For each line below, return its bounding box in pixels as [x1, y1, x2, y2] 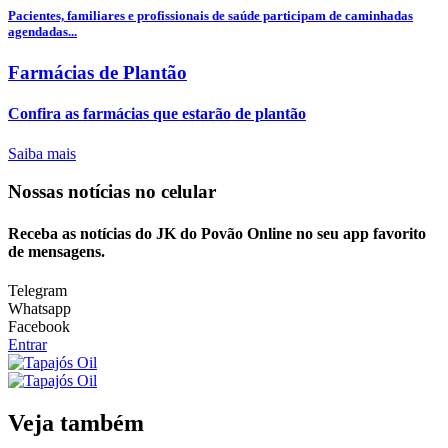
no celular [135, 181, 216, 203]
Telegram [8, 281, 67, 299]
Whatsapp [8, 299, 71, 317]
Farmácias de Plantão [8, 62, 187, 84]
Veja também [8, 409, 144, 436]
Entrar [8, 335, 47, 353]
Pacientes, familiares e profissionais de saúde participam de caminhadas [8, 7, 413, 23]
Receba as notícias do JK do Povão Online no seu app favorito [8, 224, 426, 242]
